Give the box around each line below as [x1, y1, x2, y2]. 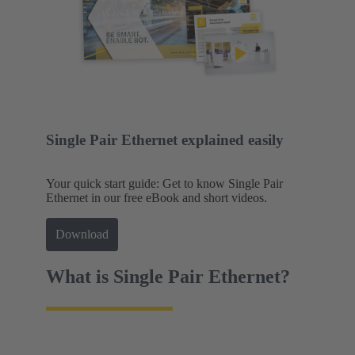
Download [55, 227, 109, 242]
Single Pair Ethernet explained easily [46, 132, 284, 149]
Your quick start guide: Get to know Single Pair [46, 176, 283, 190]
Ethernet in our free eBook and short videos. [46, 190, 267, 204]
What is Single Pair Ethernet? [46, 266, 290, 288]
